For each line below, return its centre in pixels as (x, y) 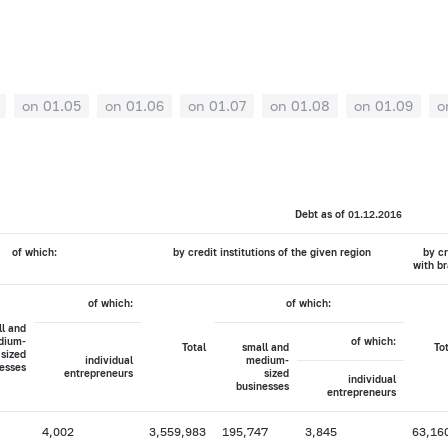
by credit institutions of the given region (272, 252)
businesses (262, 386)
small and (265, 347)
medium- (267, 360)
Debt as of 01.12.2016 (349, 214)
